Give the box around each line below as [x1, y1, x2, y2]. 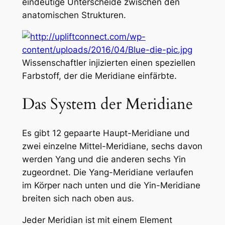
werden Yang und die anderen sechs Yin [22, 154, 186, 164]
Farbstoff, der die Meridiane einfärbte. [22, 70, 177, 81]
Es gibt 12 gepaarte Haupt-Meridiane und [22, 128, 190, 138]
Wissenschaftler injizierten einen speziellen [22, 57, 195, 68]
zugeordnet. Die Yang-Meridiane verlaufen [22, 167, 193, 177]
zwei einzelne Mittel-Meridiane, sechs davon [22, 141, 202, 151]
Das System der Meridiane [22, 93, 193, 115]
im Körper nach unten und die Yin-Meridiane [22, 180, 200, 190]
